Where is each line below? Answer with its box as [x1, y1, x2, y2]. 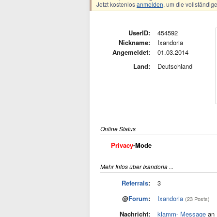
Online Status [100, 124, 136, 133]
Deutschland [157, 62, 192, 71]
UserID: [128, 28, 150, 37]
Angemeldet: [112, 47, 150, 57]
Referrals [122, 178, 148, 187]
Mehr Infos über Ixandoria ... [100, 162, 173, 170]
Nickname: [119, 38, 150, 47]
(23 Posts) [185, 195, 210, 202]
